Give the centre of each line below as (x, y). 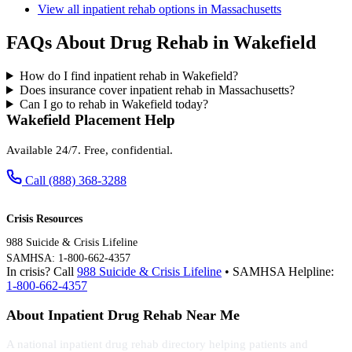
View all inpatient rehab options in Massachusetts (159, 9)
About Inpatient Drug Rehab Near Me (123, 315)
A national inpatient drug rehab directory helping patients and (157, 344)
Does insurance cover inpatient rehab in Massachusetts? (157, 90)
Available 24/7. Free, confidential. (90, 150)
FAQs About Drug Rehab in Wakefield (161, 42)
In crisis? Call (42, 271)
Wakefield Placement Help (91, 119)
